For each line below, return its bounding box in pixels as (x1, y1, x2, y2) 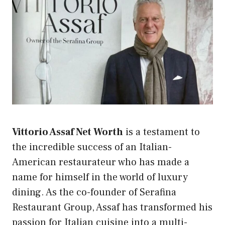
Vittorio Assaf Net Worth (12, 125, 123, 139)
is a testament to (123, 125, 200, 139)
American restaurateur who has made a (12, 155, 189, 169)
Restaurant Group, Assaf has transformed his (12, 200, 212, 214)
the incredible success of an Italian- (12, 140, 172, 154)
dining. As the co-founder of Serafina (12, 185, 176, 199)
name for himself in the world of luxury (12, 170, 188, 184)
